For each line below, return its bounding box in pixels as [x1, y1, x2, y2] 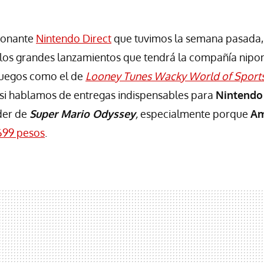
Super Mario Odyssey [29, 107, 136, 120]
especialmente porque [140, 107, 250, 120]
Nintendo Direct [36, 31, 111, 45]
